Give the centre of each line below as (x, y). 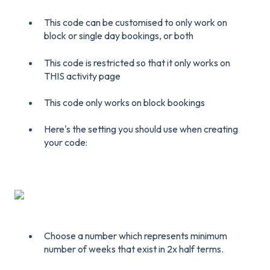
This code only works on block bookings (124, 102)
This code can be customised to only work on (136, 23)
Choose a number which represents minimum (136, 236)
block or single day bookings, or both (119, 36)
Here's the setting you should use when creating (141, 129)
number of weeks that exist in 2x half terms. (134, 249)
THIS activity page (82, 76)
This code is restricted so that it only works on (137, 62)
